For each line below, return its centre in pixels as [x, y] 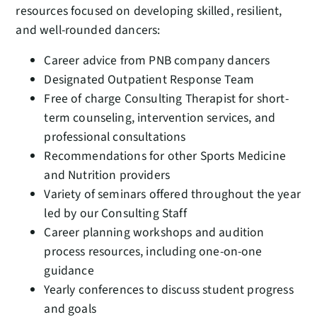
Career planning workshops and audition [154, 232]
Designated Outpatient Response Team [149, 79]
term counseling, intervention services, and [160, 117]
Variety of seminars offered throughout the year [172, 194]
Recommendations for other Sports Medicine [165, 156]
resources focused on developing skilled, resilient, [149, 11]
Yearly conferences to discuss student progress [169, 289]
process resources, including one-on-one [153, 251]
